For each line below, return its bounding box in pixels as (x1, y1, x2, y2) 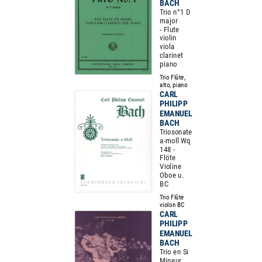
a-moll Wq (160, 136, 191, 146)
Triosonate (160, 127, 193, 137)
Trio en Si (160, 247, 189, 257)
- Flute (160, 25, 180, 34)
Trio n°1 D (160, 7, 190, 17)
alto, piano (160, 81, 188, 89)
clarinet (160, 50, 184, 60)
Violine (160, 161, 182, 171)
